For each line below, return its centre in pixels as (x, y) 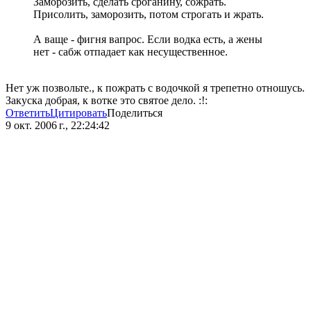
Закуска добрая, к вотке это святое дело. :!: (107, 101)
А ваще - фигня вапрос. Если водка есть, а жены (148, 40)
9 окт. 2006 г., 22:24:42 (58, 126)
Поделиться (135, 113)
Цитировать (78, 113)
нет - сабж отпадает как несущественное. (131, 52)
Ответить (28, 113)
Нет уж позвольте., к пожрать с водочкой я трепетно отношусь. (155, 88)
